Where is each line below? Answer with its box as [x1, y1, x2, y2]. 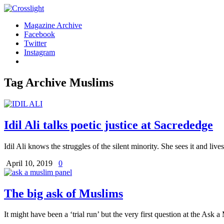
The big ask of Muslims [4, 186, 123, 200]
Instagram [24, 48, 55, 56]
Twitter [24, 39, 46, 47]
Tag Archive [4, 75, 69, 89]
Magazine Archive [24, 21, 82, 29]
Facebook [24, 30, 55, 38]
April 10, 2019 [6, 158, 54, 167]
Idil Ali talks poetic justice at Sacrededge [4, 118, 213, 131]
